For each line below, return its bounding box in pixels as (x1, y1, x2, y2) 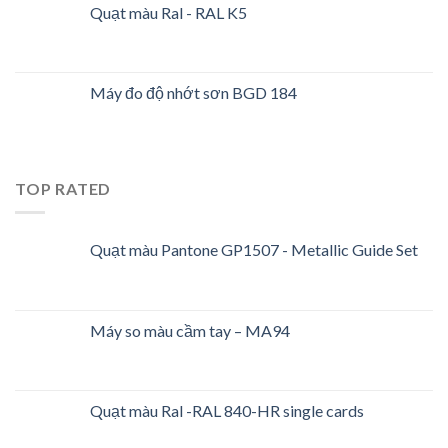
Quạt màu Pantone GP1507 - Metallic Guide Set (90, 240, 418, 260)
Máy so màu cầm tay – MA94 (90, 321, 290, 341)
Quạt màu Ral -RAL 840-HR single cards (90, 401, 364, 421)
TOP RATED (15, 178, 112, 198)
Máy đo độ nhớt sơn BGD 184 (90, 82, 297, 102)
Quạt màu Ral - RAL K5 (90, 2, 247, 22)
